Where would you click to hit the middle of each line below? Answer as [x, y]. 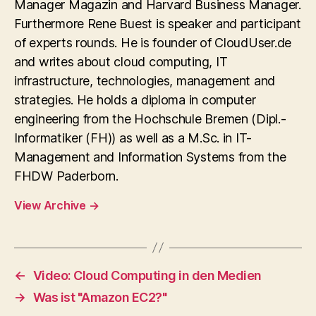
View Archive [51, 205]
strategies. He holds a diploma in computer [135, 99]
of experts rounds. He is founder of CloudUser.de [153, 42]
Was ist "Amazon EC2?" [100, 297]
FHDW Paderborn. [66, 176]
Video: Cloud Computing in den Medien [147, 275]
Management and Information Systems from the [150, 157]
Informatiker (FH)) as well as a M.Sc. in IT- [133, 138]
